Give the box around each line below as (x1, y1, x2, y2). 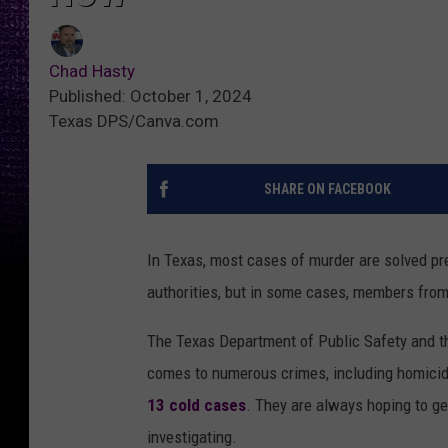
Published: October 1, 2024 (49, 86, 252, 107)
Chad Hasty (49, 61, 135, 82)
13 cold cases (147, 395, 246, 416)
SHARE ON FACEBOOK (263, 181, 391, 198)
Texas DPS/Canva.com (49, 111, 219, 132)
